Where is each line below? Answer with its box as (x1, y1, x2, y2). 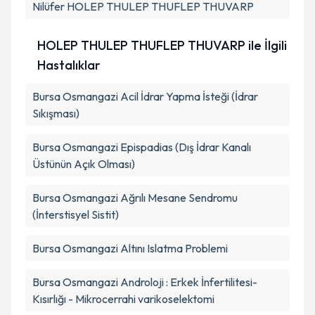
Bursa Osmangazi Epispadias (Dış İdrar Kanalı (32, 140, 251, 154)
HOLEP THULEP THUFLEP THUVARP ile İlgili (37, 37, 287, 53)
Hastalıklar (37, 57, 101, 73)
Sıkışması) (32, 106, 79, 120)
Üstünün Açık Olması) (32, 157, 135, 171)
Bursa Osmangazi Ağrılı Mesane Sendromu (32, 191, 238, 205)
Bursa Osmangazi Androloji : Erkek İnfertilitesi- (32, 275, 257, 289)
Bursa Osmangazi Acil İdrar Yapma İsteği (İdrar (32, 89, 258, 103)
